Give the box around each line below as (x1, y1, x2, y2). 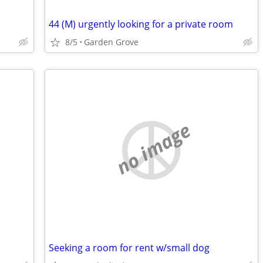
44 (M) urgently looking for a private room (49, 18, 233, 31)
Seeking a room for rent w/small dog (49, 241, 210, 254)
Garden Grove (84, 36, 139, 48)
